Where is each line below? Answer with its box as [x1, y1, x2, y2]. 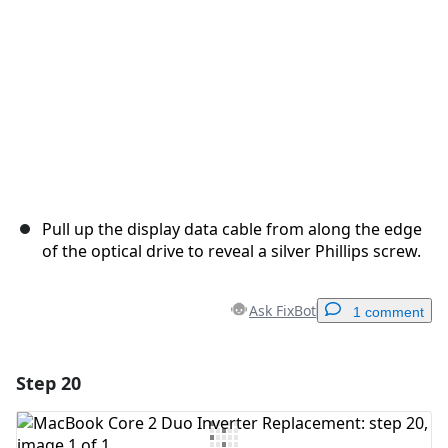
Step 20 [16, 371, 81, 396]
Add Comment [46, 422, 160, 445]
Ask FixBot [249, 301, 316, 321]
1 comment [353, 304, 424, 321]
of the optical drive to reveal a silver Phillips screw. [42, 240, 421, 263]
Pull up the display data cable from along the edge [42, 218, 422, 241]
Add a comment [182, 373, 279, 389]
